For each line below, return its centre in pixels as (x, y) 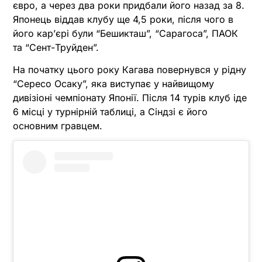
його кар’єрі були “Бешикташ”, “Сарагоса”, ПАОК (125, 33)
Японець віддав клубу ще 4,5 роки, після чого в (123, 19)
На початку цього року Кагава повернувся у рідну (130, 69)
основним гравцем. (58, 125)
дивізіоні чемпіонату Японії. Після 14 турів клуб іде (130, 97)
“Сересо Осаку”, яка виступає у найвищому (113, 83)
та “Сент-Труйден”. (56, 47)
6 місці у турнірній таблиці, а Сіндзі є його (110, 111)
